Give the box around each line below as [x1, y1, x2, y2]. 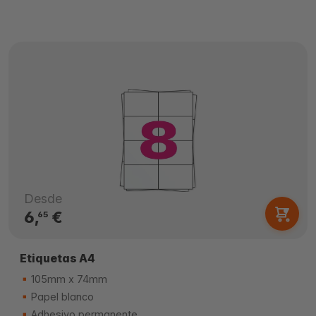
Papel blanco [28, 291, 94, 303]
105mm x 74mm [28, 273, 107, 285]
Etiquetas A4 [20, 251, 95, 265]
